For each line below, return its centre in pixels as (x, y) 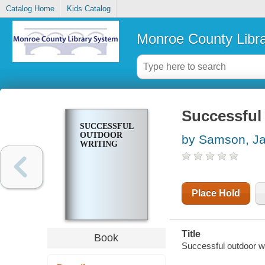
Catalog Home (30, 9)
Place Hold (216, 193)
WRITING (98, 144)
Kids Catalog (88, 9)
